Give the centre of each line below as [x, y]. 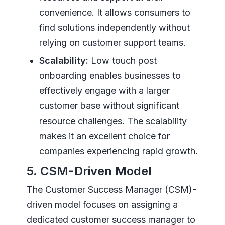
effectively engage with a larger [104, 90]
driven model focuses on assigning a [102, 204]
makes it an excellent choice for [104, 136]
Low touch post [122, 60]
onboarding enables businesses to [110, 75]
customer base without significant [109, 105]
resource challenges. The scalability [113, 121]
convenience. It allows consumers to [115, 12]
